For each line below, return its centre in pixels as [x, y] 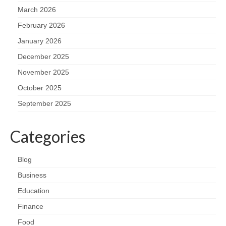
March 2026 [37, 9]
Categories [48, 136]
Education [34, 190]
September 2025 [44, 103]
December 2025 [43, 56]
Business [32, 175]
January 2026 [40, 41]
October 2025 [40, 88]
